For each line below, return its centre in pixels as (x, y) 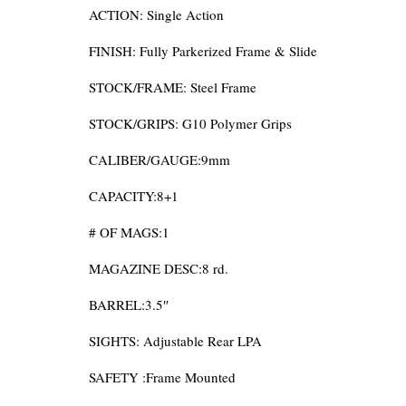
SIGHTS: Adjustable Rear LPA (176, 341)
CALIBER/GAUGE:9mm (160, 159)
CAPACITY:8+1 (134, 196)
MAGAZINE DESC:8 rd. (159, 268)
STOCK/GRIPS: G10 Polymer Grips (191, 123)
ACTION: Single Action (157, 14)
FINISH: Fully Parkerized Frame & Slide (203, 51)
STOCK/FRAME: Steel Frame (173, 87)
